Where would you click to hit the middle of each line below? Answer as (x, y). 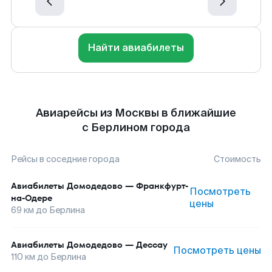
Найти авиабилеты (136, 48)
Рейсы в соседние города (65, 159)
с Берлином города (136, 127)
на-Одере (32, 198)
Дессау (152, 245)
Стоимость (237, 159)
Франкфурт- (162, 186)
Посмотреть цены (217, 250)
